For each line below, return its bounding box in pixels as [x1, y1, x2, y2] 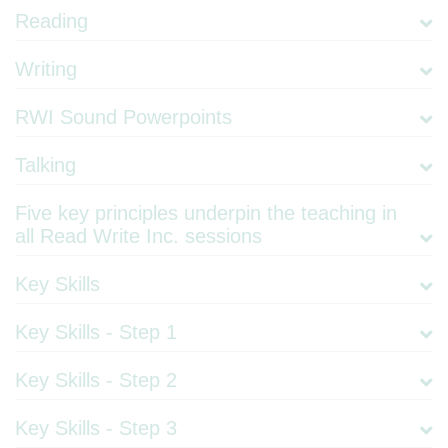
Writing [15, 58, 77, 81]
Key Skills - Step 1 [15, 321, 177, 344]
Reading [15, 10, 88, 33]
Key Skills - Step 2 [15, 369, 177, 392]
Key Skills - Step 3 [15, 417, 177, 440]
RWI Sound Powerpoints [15, 106, 232, 129]
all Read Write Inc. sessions [15, 225, 262, 248]
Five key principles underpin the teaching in [15, 202, 397, 225]
